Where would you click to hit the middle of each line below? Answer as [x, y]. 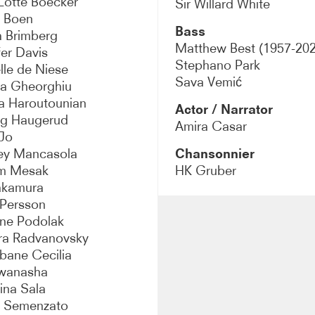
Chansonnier [214, 153]
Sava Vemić [208, 82]
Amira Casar [211, 126]
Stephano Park [217, 65]
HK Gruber [205, 170]
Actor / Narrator [224, 109]
